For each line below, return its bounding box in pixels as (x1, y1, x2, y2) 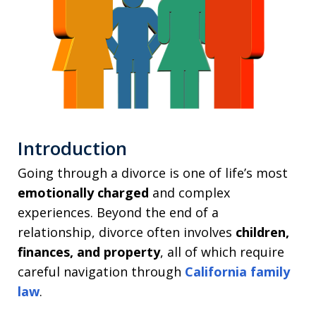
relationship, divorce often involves (18, 224, 236, 241)
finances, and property (18, 243, 160, 261)
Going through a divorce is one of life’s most (18, 164, 288, 182)
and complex (149, 184, 230, 202)
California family (185, 263, 290, 281)
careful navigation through (18, 263, 185, 281)
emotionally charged (18, 184, 149, 202)
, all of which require (160, 243, 284, 261)
